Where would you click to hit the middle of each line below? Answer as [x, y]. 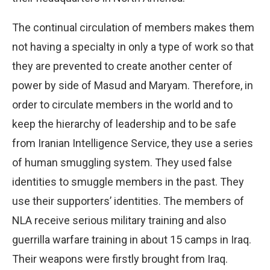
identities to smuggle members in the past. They [128, 181]
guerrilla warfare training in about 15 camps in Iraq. [132, 239]
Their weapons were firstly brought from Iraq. [120, 259]
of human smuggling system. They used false [122, 162]
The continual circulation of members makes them [133, 27]
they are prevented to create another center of [122, 66]
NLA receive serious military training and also [119, 220]
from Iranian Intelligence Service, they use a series [133, 143]
